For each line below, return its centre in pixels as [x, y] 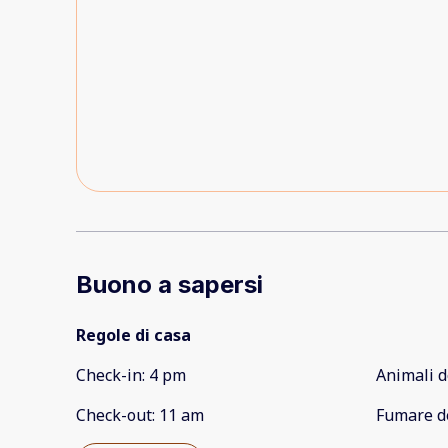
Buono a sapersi [169, 285]
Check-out [114, 415]
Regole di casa [133, 335]
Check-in [109, 375]
